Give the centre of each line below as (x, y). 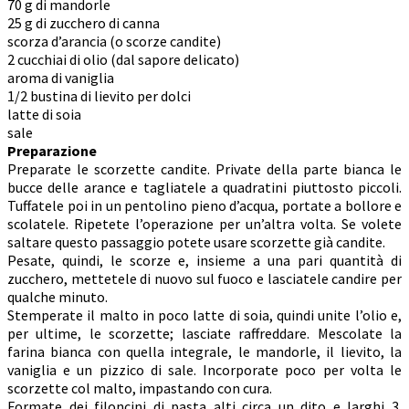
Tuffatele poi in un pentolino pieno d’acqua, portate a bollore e (204, 206)
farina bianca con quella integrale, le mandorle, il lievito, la (204, 352)
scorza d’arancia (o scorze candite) (114, 42)
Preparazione (52, 151)
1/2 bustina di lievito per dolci (99, 96)
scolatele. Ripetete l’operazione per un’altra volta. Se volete (204, 224)
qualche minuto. (58, 297)
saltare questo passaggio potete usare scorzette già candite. (196, 242)
